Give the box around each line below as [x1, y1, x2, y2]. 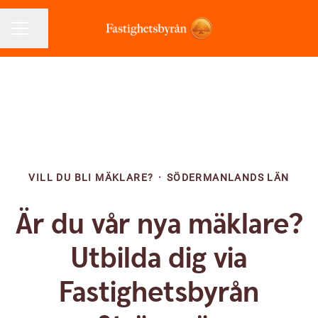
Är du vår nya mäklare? [15, 207, 303, 243]
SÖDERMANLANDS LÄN [166, 172, 290, 183]
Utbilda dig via [71, 241, 247, 278]
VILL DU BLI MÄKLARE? [28, 172, 154, 183]
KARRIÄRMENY [11, 28, 84, 40]
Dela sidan [27, 28, 88, 42]
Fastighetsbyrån [59, 275, 259, 312]
